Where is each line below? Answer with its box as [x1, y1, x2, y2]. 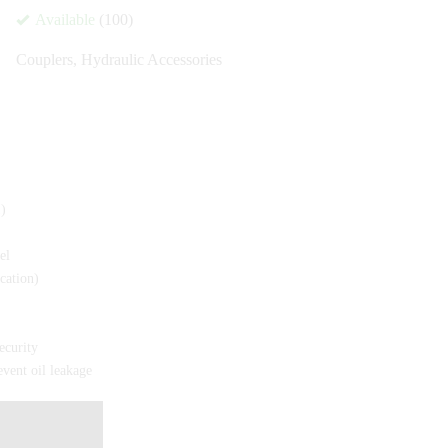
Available [32, 11, 95, 28]
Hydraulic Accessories [81, 51, 222, 68]
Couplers [16, 51, 73, 68]
